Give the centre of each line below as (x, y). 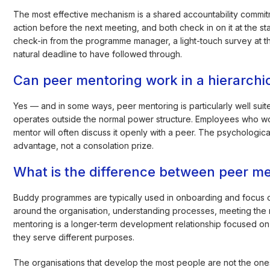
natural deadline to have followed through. (98, 54)
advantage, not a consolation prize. (84, 145)
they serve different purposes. (74, 237)
